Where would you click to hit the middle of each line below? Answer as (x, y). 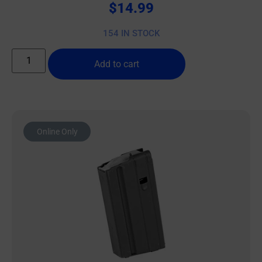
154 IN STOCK (131, 34)
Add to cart (117, 64)
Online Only (57, 131)
